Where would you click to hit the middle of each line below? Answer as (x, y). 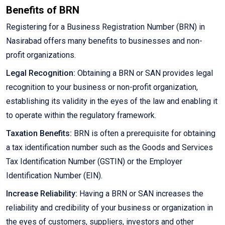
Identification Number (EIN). (54, 176)
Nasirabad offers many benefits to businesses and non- (104, 41)
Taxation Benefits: (39, 134)
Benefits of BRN (43, 10)
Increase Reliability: (42, 194)
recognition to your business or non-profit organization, (102, 87)
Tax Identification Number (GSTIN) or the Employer (94, 162)
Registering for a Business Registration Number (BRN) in (105, 27)
